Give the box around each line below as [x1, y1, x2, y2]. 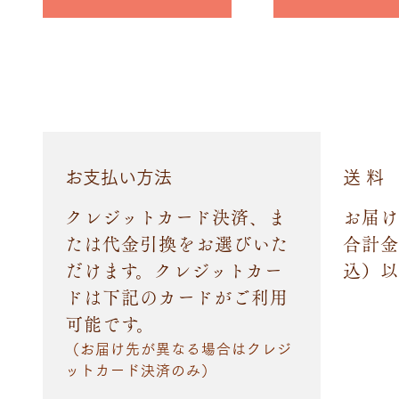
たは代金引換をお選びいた [64, 228, 289, 258]
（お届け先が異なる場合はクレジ [64, 336, 292, 359]
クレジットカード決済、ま [64, 201, 287, 232]
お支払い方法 [64, 162, 172, 191]
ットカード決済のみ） [64, 357, 216, 380]
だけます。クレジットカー [64, 255, 283, 285]
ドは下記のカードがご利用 [64, 281, 289, 312]
